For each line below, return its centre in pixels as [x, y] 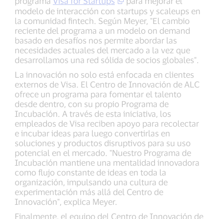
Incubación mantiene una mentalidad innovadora [107, 163]
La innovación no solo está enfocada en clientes [104, 75]
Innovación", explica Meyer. [67, 202]
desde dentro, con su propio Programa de [92, 104]
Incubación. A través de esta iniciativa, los [93, 114]
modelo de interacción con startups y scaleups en [108, 11]
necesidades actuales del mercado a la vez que [102, 50]
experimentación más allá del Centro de [89, 192]
